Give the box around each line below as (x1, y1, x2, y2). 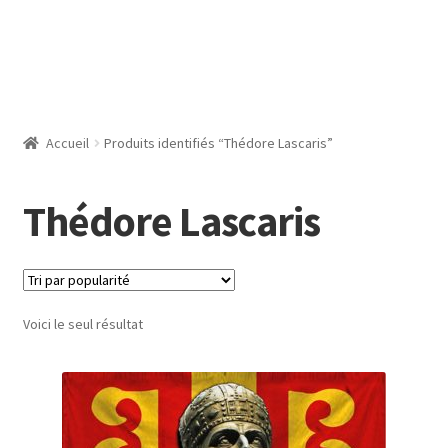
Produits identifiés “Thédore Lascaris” (104, 134, 334, 153)
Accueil (46, 134, 90, 153)
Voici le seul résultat (22, 315, 143, 334)
